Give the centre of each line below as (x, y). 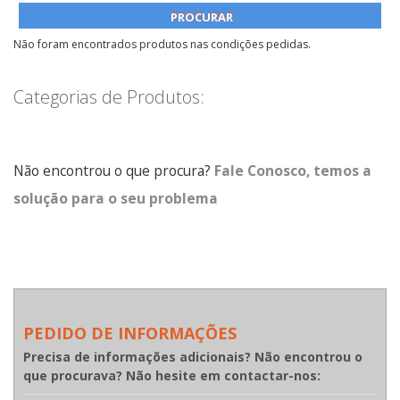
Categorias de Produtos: (109, 97)
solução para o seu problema (116, 198)
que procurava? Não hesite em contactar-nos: (172, 375)
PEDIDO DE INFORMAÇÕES (130, 333)
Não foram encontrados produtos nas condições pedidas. (162, 44)
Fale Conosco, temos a (293, 171)
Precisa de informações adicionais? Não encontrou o (193, 357)
